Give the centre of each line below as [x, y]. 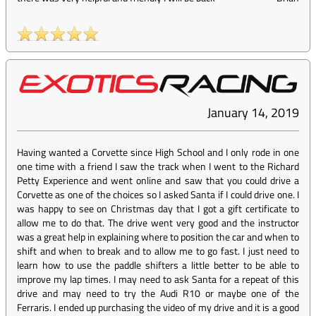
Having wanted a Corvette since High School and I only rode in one [158, 152]
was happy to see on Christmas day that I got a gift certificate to [158, 209]
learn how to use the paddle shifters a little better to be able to [158, 265]
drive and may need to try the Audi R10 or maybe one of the [158, 293]
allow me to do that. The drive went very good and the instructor [158, 223]
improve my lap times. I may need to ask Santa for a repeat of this [158, 279]
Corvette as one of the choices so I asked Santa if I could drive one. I [158, 195]
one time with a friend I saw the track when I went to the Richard [158, 166]
